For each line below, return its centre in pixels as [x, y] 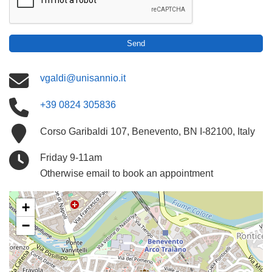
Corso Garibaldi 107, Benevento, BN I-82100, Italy [147, 131]
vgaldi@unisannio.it [83, 78]
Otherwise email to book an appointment [126, 173]
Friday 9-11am [71, 158]
